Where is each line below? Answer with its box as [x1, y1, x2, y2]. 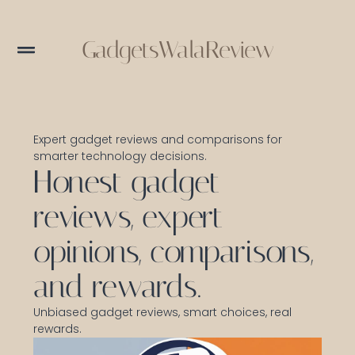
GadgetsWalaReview [81, 35, 274, 64]
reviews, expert [33, 197, 223, 235]
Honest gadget [33, 162, 219, 200]
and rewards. [33, 267, 200, 305]
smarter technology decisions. [33, 147, 208, 164]
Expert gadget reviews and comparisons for [33, 131, 283, 147]
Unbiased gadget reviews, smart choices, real [33, 303, 292, 320]
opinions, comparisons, [33, 232, 313, 270]
